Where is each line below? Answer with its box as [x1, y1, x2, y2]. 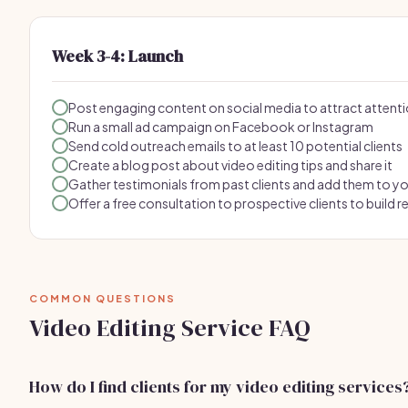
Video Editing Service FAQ [29, 311, 311, 344]
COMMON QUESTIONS [29, 292, 176, 304]
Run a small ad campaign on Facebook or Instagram [68, 118, 373, 135]
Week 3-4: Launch [52, 45, 183, 67]
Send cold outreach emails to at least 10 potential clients [68, 138, 403, 154]
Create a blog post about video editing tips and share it [68, 157, 393, 173]
